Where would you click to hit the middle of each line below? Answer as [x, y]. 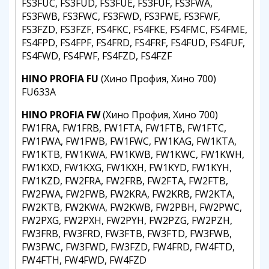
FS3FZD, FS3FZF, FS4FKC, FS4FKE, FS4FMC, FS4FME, [134, 29]
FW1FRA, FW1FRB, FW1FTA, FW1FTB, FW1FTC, [124, 128]
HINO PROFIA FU [60, 79]
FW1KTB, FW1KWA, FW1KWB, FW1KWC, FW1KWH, [133, 154]
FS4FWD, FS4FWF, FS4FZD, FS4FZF [97, 56]
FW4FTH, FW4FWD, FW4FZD [84, 260]
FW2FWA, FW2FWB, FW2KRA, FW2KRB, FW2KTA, [128, 194]
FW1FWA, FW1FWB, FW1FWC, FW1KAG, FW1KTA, [129, 141]
